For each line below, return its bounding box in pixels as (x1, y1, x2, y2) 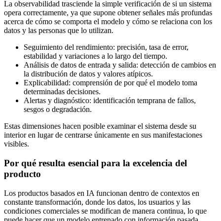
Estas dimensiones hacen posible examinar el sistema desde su (4, 122, 196, 131)
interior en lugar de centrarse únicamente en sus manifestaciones (4, 131, 202, 140)
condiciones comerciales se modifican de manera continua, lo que (4, 206, 207, 215)
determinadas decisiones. (24, 87, 101, 96)
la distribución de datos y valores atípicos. (24, 70, 153, 78)
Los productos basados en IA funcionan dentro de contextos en (4, 188, 199, 197)
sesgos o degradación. (24, 105, 92, 114)
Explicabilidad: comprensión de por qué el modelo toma (24, 78, 197, 87)
